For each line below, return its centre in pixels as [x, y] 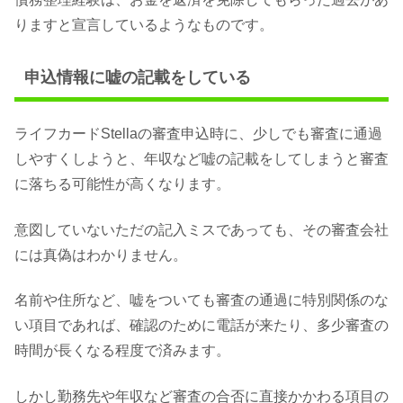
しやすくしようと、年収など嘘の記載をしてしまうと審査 [201, 159]
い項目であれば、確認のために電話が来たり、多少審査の [201, 326]
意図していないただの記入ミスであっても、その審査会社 [201, 229]
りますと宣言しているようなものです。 [144, 25]
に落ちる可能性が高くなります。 [122, 184]
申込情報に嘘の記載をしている [137, 78]
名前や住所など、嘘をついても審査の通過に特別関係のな [201, 300]
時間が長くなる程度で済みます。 [122, 351]
